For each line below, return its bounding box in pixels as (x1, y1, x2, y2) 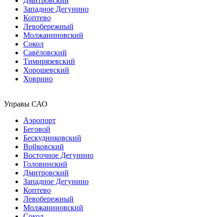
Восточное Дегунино (23, 151, 93, 159)
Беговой (23, 124, 50, 133)
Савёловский (23, 48, 67, 57)
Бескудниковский (23, 133, 81, 142)
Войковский (23, 142, 64, 151)
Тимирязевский (23, 57, 75, 65)
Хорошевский (23, 65, 69, 74)
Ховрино (23, 74, 53, 83)
